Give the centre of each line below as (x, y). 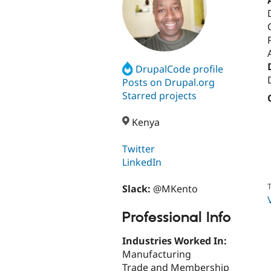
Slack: (138, 189)
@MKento (175, 189)
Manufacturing (157, 254)
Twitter (139, 149)
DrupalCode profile (180, 69)
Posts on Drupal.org (168, 82)
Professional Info (177, 217)
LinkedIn (142, 162)
